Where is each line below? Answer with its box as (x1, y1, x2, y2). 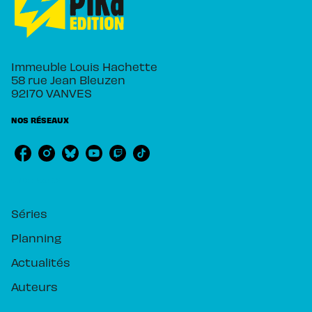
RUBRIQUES (11, 175, 60, 185)
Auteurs (11, 279, 58, 294)
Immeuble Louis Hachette (11, 59, 157, 74)
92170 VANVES (11, 86, 92, 100)
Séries (11, 206, 47, 221)
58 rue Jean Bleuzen (11, 72, 125, 87)
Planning (11, 231, 61, 245)
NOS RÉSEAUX (11, 115, 69, 125)
